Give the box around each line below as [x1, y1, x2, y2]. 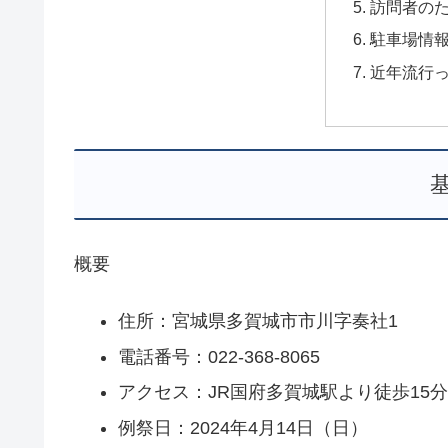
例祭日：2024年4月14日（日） [117, 418, 368, 439]
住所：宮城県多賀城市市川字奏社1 [117, 311, 398, 332]
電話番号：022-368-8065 [117, 346, 320, 367]
